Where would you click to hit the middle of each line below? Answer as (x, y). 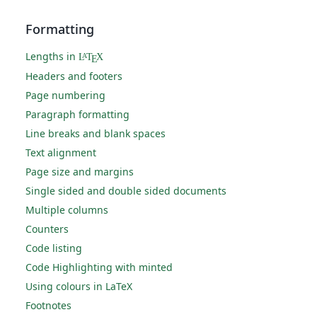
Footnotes (48, 305)
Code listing (54, 248)
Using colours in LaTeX (79, 286)
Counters (47, 229)
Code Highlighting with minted (99, 267)
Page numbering (65, 95)
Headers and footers (74, 76)
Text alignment (61, 152)
